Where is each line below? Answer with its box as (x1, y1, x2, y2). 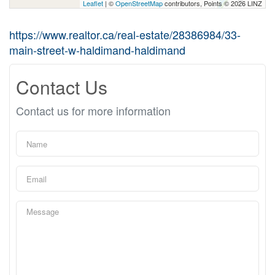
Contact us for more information (16, 103, 171, 118)
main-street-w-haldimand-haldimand (9, 42, 185, 58)
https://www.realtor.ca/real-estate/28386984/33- (9, 26, 241, 42)
